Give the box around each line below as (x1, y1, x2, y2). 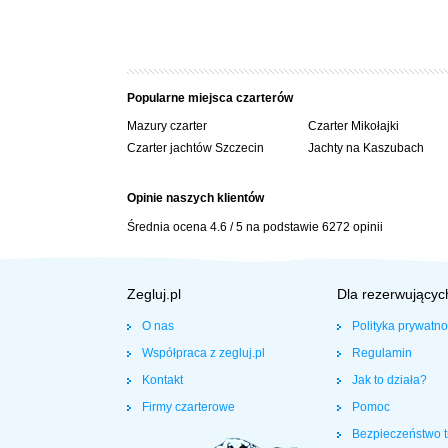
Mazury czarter (127, 118, 207, 133)
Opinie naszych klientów (127, 190, 264, 205)
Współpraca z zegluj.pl (142, 345, 265, 360)
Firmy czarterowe (142, 399, 235, 414)
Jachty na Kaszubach (307, 140, 424, 155)
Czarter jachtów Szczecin (127, 140, 264, 155)
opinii (350, 219, 383, 234)
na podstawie (243, 219, 322, 234)
